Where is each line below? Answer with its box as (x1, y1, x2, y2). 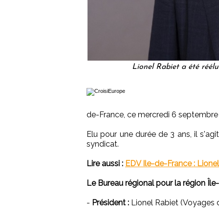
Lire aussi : (87, 159, 123, 169)
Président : (92, 198, 129, 208)
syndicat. (87, 139, 119, 149)
